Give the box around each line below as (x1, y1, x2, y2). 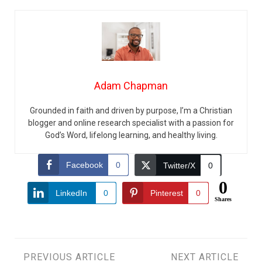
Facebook (65, 160, 103, 170)
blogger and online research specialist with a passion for (28, 118, 234, 128)
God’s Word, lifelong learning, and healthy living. (44, 130, 218, 140)
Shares (215, 196, 232, 203)
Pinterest (150, 188, 183, 198)
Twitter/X (163, 161, 195, 171)
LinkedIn (56, 188, 87, 198)
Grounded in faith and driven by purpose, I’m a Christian (30, 106, 232, 116)
